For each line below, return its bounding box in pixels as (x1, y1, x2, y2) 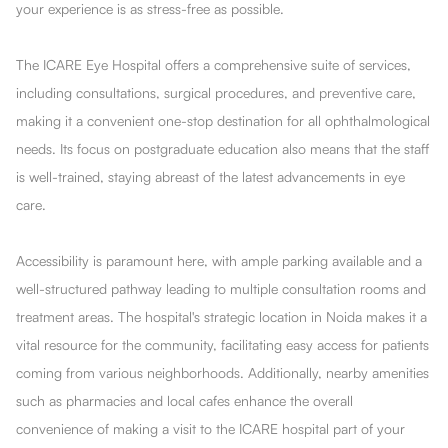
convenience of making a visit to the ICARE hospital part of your (16, 419, 405, 437)
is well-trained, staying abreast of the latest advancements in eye (16, 167, 405, 185)
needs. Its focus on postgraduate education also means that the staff (16, 139, 429, 157)
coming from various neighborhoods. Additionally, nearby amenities (16, 363, 429, 381)
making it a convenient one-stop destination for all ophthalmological (16, 111, 430, 129)
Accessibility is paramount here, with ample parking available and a (16, 251, 422, 269)
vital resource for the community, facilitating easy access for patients (16, 335, 429, 353)
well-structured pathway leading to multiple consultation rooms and (16, 279, 426, 297)
